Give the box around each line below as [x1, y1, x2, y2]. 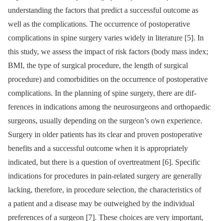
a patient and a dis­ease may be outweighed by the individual [8, 199, 194, 208]
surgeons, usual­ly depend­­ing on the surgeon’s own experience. [8, 116, 202, 125]
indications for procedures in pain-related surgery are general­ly [8, 171, 202, 180]
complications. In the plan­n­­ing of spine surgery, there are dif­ [8, 88, 196, 97]
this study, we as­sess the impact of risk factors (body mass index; [8, 47, 208, 56]
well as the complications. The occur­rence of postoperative [8, 19, 190, 28]
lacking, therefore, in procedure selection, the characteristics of [8, 185, 201, 194]
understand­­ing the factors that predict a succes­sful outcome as [8, 5, 198, 14]
